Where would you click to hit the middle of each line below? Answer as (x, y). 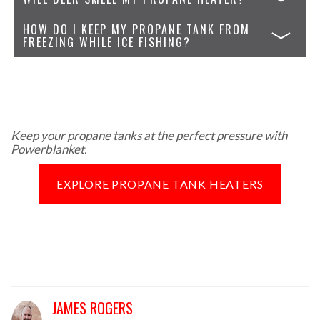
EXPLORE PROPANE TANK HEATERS (160, 184)
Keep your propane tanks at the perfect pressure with (149, 135)
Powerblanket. (49, 149)
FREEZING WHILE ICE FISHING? (107, 42)
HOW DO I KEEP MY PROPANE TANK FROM (136, 29)
